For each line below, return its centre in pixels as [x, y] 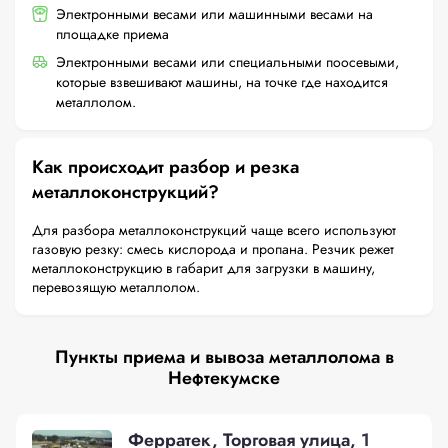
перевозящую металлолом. [116, 287]
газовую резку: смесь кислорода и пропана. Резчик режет [213, 249]
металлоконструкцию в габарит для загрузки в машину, [203, 268]
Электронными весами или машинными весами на [214, 14]
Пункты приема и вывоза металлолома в [224, 357]
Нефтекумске [224, 378]
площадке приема [112, 34]
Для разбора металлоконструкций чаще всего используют [214, 230]
